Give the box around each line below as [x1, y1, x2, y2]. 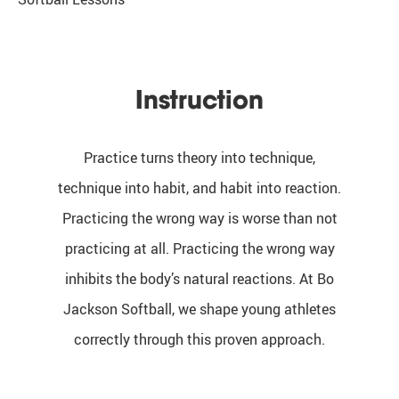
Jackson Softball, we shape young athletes [63, 298, 336, 319]
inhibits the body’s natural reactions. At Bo [65, 268, 334, 289]
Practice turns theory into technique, [84, 147, 315, 167]
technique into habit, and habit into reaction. [58, 177, 341, 198]
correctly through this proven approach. [74, 329, 325, 349]
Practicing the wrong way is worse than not [61, 208, 338, 228]
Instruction [135, 83, 264, 116]
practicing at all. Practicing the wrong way [64, 238, 335, 258]
